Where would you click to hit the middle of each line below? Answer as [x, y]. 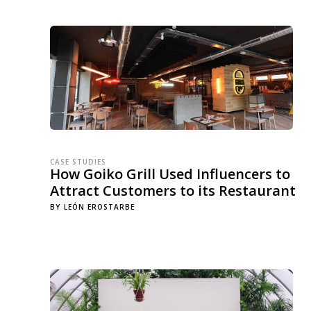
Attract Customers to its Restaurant [173, 191]
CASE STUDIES [78, 162]
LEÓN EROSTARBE [99, 207]
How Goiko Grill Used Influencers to [170, 174]
